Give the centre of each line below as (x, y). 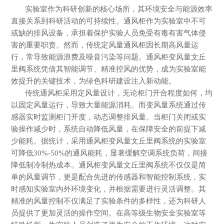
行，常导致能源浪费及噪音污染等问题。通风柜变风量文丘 (108, 57)
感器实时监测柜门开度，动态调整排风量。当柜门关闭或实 (108, 117)
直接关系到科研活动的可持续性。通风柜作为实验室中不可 (108, 21)
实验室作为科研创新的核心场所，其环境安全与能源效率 (118, 9)
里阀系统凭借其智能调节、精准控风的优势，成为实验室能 (108, 69)
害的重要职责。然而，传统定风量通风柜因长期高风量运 (104, 45)
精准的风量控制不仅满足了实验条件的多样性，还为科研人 (108, 201)
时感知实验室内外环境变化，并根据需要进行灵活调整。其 (108, 189)
